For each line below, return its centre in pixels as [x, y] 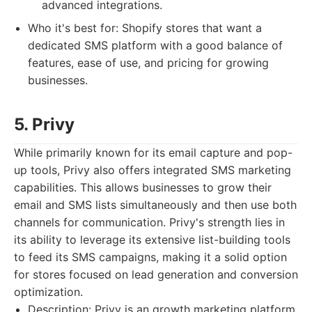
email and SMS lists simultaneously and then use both [155, 205]
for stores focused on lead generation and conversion [156, 274]
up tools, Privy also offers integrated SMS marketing [153, 170]
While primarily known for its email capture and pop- [153, 153]
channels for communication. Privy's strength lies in [149, 222]
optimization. [48, 292]
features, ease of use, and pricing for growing [148, 63]
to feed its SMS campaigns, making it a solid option [150, 257]
